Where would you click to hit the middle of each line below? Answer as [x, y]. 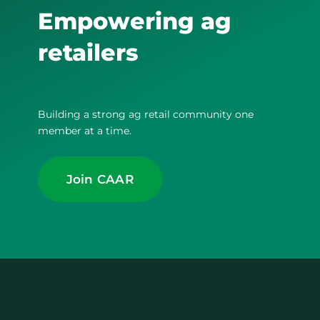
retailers [88, 53]
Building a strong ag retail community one [145, 114]
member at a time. [84, 130]
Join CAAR [100, 179]
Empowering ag [134, 21]
